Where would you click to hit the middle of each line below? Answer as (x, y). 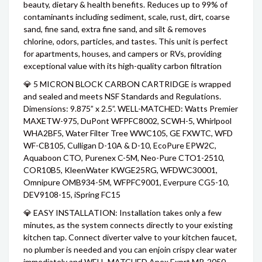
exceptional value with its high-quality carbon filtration (123, 66)
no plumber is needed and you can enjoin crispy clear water (130, 249)
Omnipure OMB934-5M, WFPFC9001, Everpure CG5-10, (126, 182)
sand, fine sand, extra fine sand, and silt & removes (115, 29)
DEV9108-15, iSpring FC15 (72, 194)
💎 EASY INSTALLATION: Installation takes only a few (123, 213)
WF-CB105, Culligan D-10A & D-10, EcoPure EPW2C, (120, 145)
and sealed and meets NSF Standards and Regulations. (122, 96)
